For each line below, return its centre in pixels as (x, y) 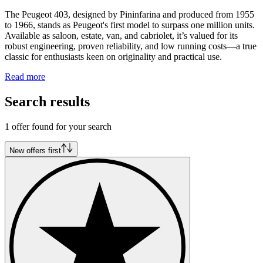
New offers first (35, 150)
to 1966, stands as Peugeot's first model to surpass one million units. (130, 25)
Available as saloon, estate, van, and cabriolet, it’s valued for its (121, 35)
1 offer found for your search (58, 126)
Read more (25, 76)
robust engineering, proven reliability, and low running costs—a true (131, 46)
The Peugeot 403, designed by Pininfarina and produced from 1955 (129, 14)
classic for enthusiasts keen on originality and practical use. (113, 56)
